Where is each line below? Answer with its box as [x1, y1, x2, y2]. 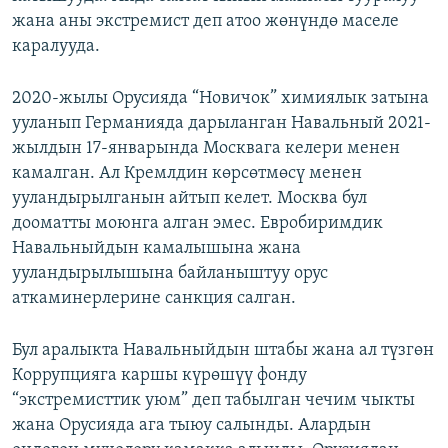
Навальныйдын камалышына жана [12, 239, 301, 259]
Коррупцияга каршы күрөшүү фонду [12, 366, 307, 386]
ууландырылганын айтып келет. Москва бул [12, 189, 367, 209]
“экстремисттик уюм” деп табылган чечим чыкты [12, 391, 415, 411]
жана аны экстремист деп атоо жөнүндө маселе [12, 12, 399, 32]
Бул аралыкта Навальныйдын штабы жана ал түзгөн [12, 341, 434, 361]
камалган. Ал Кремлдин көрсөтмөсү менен [12, 164, 362, 184]
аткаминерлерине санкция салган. [12, 289, 296, 309]
